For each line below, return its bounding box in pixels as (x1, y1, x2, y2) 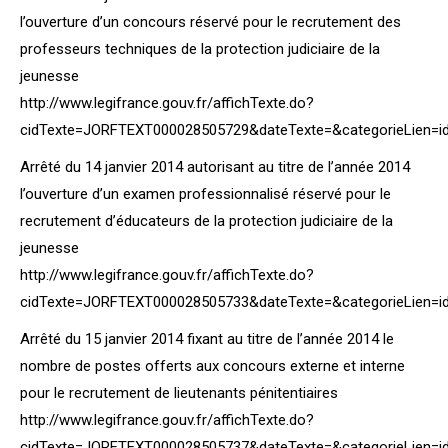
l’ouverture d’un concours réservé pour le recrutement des (20, 13, 401, 31)
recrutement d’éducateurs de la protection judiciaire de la (20, 212, 393, 230)
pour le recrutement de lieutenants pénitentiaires (20, 384, 338, 402)
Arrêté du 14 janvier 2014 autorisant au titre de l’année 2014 (20, 158, 410, 176)
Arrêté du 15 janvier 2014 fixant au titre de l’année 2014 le (20, 330, 394, 348)
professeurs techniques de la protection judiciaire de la (20, 40, 380, 58)
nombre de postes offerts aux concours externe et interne (20, 357, 405, 375)
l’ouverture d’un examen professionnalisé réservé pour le (20, 185, 391, 203)
